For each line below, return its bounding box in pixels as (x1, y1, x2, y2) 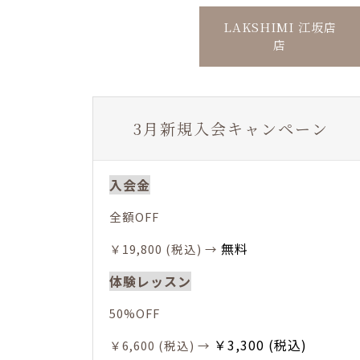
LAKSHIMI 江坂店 (223, 18, 337, 35)
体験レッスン (109, 271, 192, 291)
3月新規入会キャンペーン (133, 117, 329, 139)
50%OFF (109, 304, 161, 321)
